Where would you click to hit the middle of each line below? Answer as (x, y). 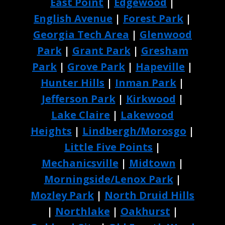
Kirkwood (151, 99)
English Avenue (73, 18)
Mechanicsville (80, 163)
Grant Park (101, 50)
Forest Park (153, 18)
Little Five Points (108, 147)
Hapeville (160, 67)
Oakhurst (145, 211)
